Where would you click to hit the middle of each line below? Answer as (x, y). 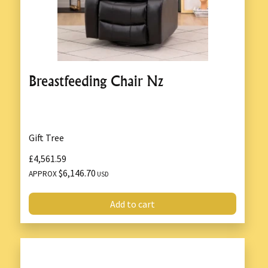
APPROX (44, 174)
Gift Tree (46, 138)
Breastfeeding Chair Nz (96, 81)
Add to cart (133, 204)
